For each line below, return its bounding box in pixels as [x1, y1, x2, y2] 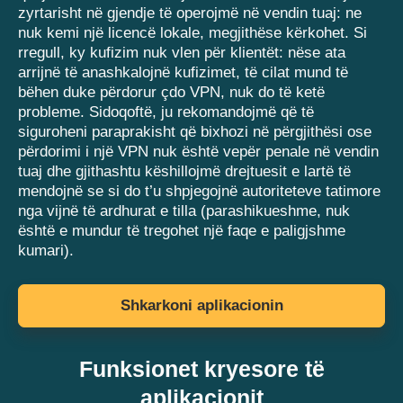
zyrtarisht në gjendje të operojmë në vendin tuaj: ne [18, 4, 362, 22]
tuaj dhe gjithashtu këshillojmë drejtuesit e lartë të [18, 163, 351, 181]
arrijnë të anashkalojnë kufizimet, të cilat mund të [18, 64, 348, 82]
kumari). [18, 242, 74, 260]
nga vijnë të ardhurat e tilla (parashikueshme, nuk [18, 202, 350, 220]
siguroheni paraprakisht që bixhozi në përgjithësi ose [18, 123, 372, 141]
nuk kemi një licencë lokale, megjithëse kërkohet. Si [18, 24, 367, 42]
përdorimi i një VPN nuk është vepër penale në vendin [18, 143, 379, 161]
